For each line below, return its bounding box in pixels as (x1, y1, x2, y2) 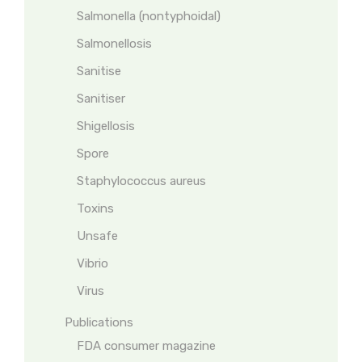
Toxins (77, 201, 114, 216)
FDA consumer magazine (77, 339, 216, 353)
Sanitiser (77, 91, 125, 106)
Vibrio (77, 256, 108, 271)
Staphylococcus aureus (77, 174, 206, 188)
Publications (65, 315, 133, 330)
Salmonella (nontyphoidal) (77, 9, 221, 23)
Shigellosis (77, 119, 135, 133)
